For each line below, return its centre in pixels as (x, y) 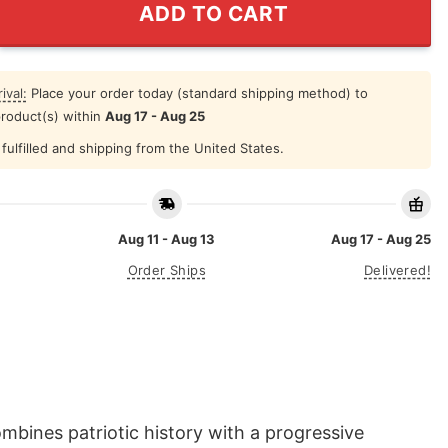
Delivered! (397, 270)
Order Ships (166, 270)
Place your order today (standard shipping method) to (197, 92)
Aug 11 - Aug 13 (167, 239)
